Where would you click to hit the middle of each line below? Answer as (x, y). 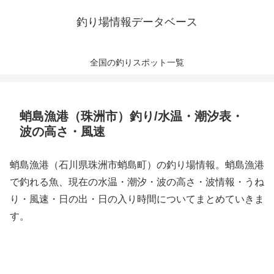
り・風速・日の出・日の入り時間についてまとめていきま (137, 199)
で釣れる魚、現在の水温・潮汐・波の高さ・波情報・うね (137, 182)
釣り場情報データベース (137, 22)
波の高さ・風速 (62, 131)
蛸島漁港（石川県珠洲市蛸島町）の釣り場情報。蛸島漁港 (137, 165)
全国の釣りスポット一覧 (137, 62)
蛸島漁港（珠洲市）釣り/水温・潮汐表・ (131, 116)
